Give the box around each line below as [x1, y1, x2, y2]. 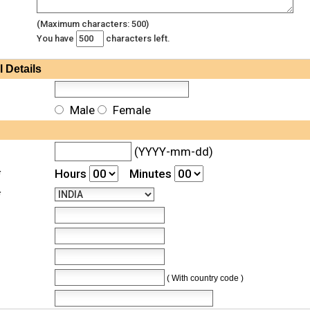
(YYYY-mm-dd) [131, 144, 213, 158]
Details [3, 62, 42, 75]
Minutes [118, 166, 174, 181]
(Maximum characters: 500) [37, 18, 149, 29]
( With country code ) [167, 273, 244, 283]
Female [110, 102, 151, 117]
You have [37, 33, 76, 44]
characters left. [104, 33, 170, 44]
